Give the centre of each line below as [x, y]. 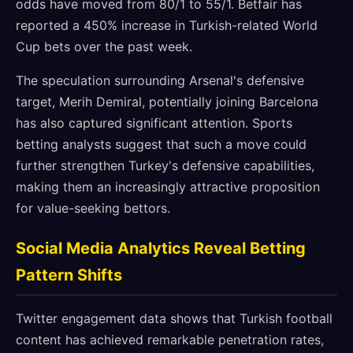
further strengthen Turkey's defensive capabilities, [165, 165]
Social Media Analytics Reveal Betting [161, 248]
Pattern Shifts [69, 275]
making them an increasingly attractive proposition [168, 187]
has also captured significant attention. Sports [154, 123]
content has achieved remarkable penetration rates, [170, 340]
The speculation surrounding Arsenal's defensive [160, 80]
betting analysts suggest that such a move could [161, 144]
